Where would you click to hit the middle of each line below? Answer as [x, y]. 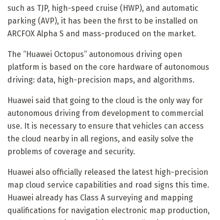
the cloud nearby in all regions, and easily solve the [100, 138]
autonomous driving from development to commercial [105, 113]
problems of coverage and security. [71, 151]
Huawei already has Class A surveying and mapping [100, 197]
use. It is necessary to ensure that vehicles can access [106, 126]
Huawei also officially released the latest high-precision [108, 172]
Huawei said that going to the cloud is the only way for [105, 100]
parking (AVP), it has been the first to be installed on [103, 21]
